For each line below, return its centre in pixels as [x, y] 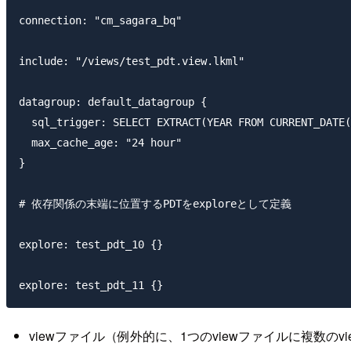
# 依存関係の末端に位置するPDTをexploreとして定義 [155, 203]
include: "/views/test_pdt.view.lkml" [132, 61]
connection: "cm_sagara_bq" [100, 20]
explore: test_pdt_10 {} [91, 244]
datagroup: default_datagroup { [113, 101]
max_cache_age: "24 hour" [100, 142]
